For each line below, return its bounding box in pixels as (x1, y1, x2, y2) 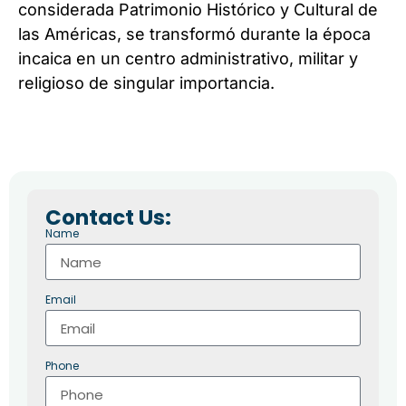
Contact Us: (45, 203, 171, 233)
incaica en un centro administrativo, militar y (18, 49, 358, 68)
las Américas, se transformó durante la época (18, 24, 371, 43)
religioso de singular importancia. (18, 73, 275, 92)
